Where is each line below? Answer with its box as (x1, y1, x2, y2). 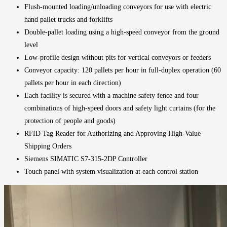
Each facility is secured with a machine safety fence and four (24, 91, 199, 99)
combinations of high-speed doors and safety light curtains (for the (24, 104, 215, 112)
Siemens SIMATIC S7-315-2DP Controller (24, 155, 147, 163)
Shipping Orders (24, 142, 71, 150)
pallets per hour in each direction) (24, 79, 121, 87)
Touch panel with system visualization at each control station (24, 167, 198, 175)
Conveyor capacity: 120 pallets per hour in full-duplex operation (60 (24, 66, 221, 74)
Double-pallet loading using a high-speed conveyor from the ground (24, 28, 219, 36)
